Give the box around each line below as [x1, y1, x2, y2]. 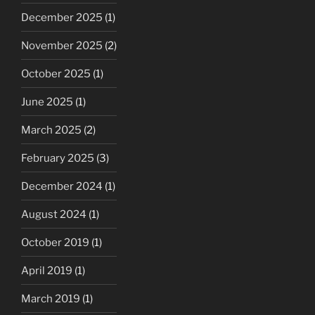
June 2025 [21, 95, 73, 108]
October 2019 [21, 236, 89, 249]
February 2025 [21, 151, 94, 165]
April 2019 [21, 264, 72, 277]
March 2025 [21, 123, 82, 136]
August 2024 [21, 207, 86, 221]
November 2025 [21, 39, 103, 52]
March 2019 [21, 292, 80, 305]
